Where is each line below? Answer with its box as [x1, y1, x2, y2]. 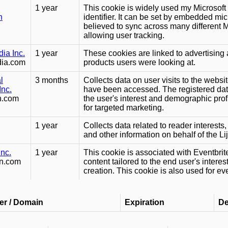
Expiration [125, 198, 164, 207]
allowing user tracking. [83, 31, 164, 40]
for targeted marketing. [83, 103, 164, 112]
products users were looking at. [83, 58, 195, 67]
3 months [35, 76, 68, 85]
